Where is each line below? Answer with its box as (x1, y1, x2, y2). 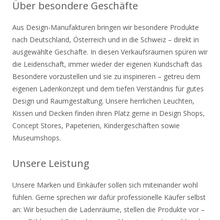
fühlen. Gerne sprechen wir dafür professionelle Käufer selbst (12, 192, 206, 202)
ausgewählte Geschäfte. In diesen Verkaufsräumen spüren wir (12, 47, 208, 56)
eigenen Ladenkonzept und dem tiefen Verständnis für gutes (12, 84, 204, 93)
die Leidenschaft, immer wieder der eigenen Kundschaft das (12, 59, 202, 69)
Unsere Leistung (12, 157, 89, 170)
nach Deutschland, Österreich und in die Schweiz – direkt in (12, 35, 199, 44)
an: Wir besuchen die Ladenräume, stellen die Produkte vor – (12, 205, 205, 214)
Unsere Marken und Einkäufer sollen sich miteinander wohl (12, 180, 198, 190)
